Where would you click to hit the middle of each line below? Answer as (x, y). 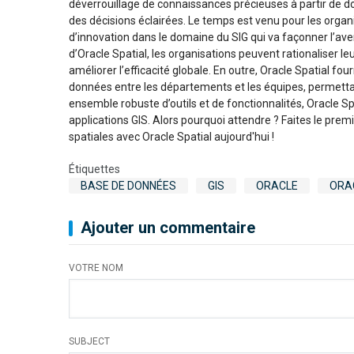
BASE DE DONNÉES (128, 186)
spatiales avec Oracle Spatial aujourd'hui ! (171, 137)
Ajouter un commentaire (168, 228)
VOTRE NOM (96, 268)
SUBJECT (89, 342)
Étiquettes (94, 169)
